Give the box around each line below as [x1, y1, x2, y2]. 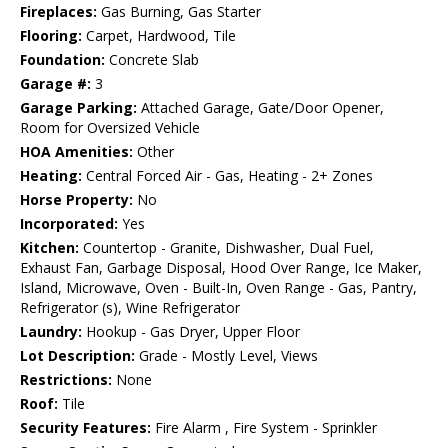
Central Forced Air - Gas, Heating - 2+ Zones [82, 166, 373, 186]
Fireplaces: [20, 2, 97, 22]
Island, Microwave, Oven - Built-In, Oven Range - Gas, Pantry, [20, 278, 417, 298]
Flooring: [20, 26, 82, 46]
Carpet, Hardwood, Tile [82, 26, 236, 46]
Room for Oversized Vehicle [20, 118, 200, 138]
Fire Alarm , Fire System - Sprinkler [151, 418, 377, 438]
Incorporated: [20, 214, 118, 234]
